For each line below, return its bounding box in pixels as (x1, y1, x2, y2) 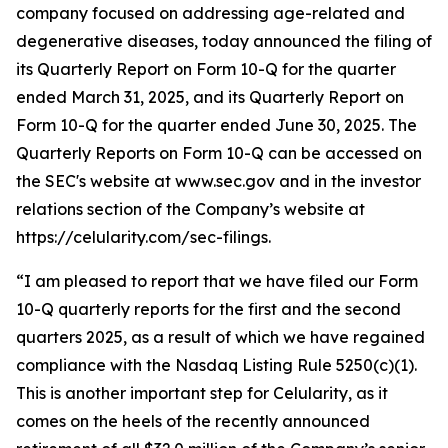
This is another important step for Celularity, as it (16, 383, 388, 403)
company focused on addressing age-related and (16, 3, 405, 23)
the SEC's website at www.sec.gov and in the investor (16, 171, 421, 191)
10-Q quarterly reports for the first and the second (16, 299, 401, 319)
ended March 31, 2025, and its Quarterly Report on (16, 87, 404, 107)
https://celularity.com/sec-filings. (16, 227, 271, 247)
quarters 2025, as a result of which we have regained (16, 327, 425, 347)
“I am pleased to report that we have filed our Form (16, 271, 418, 291)
